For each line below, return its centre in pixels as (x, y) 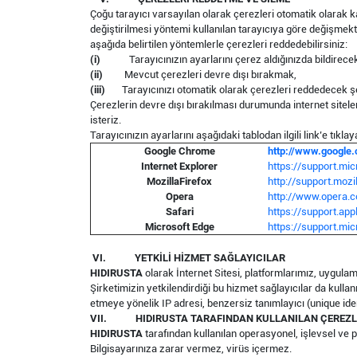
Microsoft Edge (179, 227)
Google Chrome (179, 151)
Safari (179, 212)
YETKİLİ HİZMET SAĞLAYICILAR (210, 258)
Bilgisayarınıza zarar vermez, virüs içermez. (191, 349)
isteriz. (106, 120)
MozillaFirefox (179, 181)
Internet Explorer (179, 166)
